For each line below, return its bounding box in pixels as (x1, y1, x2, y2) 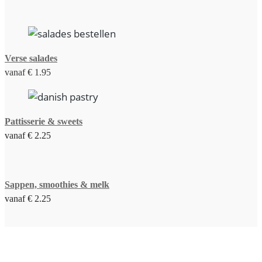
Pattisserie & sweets (5, 116, 82, 126)
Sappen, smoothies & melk (5, 179, 109, 189)
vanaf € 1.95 (5, 67, 51, 77)
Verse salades (5, 53, 57, 63)
